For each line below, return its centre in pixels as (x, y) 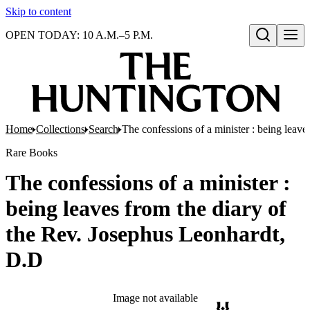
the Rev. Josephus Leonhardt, (145, 234)
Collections (61, 129)
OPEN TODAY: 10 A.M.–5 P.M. (79, 35)
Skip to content (38, 11)
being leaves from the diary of (146, 208)
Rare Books (31, 153)
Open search (280, 49)
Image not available (155, 298)
